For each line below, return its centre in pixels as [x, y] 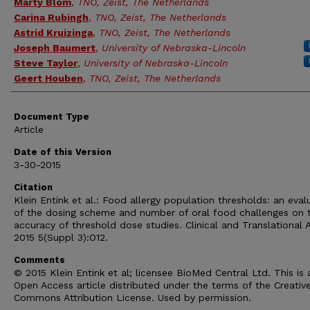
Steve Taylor [46, 63]
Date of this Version [63, 152]
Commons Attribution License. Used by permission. [133, 297]
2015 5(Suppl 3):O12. [61, 237]
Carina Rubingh [51, 17]
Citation [33, 187]
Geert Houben [48, 78]
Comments [39, 259]
